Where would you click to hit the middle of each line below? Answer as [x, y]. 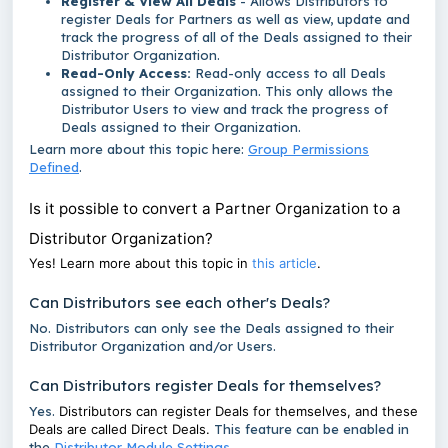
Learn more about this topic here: [138, 149]
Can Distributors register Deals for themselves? [207, 386]
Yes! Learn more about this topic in [140, 263]
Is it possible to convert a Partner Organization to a [215, 209]
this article [284, 263]
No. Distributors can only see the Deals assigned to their [211, 328]
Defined [54, 167]
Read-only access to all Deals [290, 73]
